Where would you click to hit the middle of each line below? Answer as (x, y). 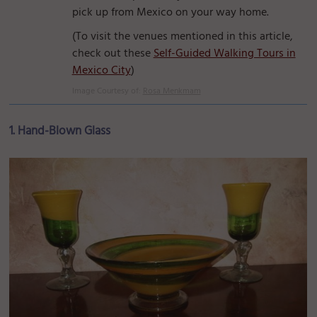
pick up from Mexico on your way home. (170, 13)
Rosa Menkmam (172, 91)
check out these (113, 54)
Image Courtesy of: (107, 91)
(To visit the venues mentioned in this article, (182, 37)
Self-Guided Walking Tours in (224, 54)
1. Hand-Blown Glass (60, 131)
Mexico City (101, 71)
